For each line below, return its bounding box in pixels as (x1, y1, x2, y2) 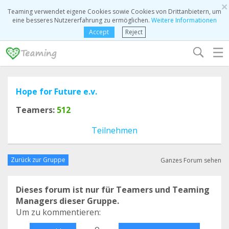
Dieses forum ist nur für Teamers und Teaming (16, 184, 210, 195)
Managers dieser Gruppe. (16, 195, 119, 207)
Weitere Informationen (151, 16, 217, 25)
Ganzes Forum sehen (161, 155, 221, 165)
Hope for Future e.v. (16, 86, 97, 97)
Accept (89, 28, 109, 36)
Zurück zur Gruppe (11, 155, 65, 164)
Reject (125, 28, 143, 36)
